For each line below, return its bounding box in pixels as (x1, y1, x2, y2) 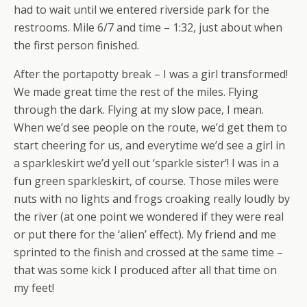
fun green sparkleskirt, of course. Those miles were (14, 173, 279, 188)
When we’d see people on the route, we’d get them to (14, 120, 287, 135)
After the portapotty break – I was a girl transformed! (14, 66, 288, 82)
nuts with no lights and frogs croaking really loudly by (14, 191, 290, 206)
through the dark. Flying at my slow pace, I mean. (14, 102, 264, 117)
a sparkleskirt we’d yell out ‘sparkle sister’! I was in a (14, 156, 279, 171)
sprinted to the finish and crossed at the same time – (14, 245, 283, 260)
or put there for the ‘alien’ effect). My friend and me (14, 227, 276, 242)
